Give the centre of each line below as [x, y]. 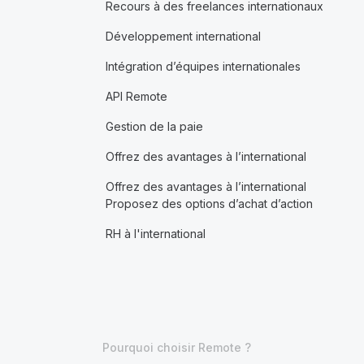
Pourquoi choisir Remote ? [176, 347]
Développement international [183, 36]
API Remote [136, 96]
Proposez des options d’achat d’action [209, 204]
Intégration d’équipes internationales [203, 66]
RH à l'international [155, 234]
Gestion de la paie [154, 126]
